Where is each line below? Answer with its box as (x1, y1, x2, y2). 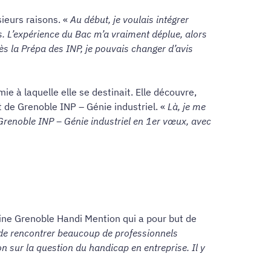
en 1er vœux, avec (133, 114, 211, 127)
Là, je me (168, 100, 206, 113)
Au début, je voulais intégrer (70, 13, 189, 25)
